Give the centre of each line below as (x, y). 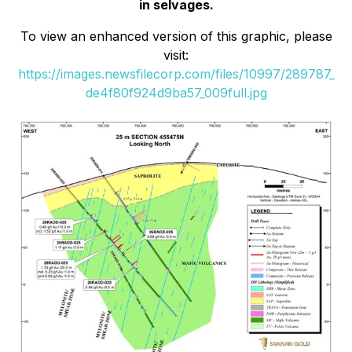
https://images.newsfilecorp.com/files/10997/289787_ (176, 73)
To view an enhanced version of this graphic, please (176, 36)
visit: (176, 55)
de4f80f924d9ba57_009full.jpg (176, 92)
